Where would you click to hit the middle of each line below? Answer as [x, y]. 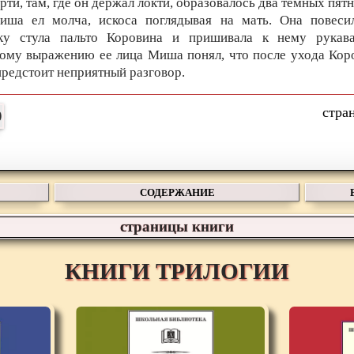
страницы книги [177, 226]
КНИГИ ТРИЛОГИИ [177, 271]
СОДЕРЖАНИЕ [177, 192]
